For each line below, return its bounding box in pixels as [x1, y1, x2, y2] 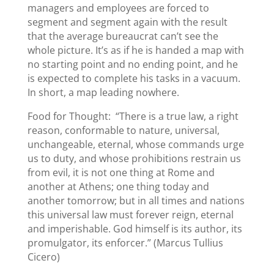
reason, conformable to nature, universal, [27, 123, 220, 137]
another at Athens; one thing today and [27, 179, 209, 193]
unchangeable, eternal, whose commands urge [27, 137, 244, 151]
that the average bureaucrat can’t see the [27, 29, 218, 43]
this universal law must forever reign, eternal [27, 207, 234, 221]
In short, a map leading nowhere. [27, 85, 179, 99]
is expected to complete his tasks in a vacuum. [27, 71, 240, 85]
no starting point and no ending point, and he [27, 57, 238, 71]
